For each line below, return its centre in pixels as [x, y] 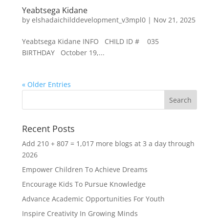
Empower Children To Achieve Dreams [85, 169]
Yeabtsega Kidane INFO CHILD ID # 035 [92, 41]
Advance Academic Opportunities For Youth [93, 199]
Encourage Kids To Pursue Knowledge [84, 184]
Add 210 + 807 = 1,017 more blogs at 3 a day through [108, 143]
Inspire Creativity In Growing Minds [80, 213]
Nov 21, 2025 [174, 20]
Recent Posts [48, 129]
